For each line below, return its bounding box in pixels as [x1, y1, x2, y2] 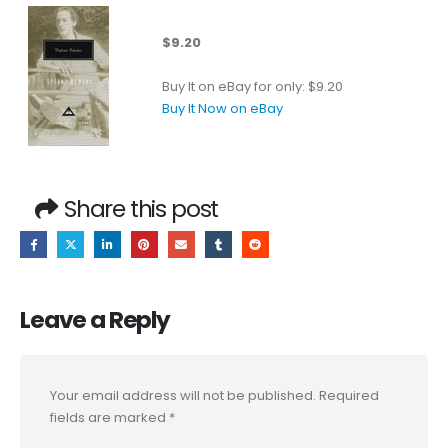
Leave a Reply [20, 304, 170, 336]
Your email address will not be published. [50, 386, 316, 405]
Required [319, 386, 379, 405]
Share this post [63, 191, 219, 225]
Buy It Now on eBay [162, 98, 283, 118]
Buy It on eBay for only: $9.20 [162, 76, 343, 96]
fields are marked [50, 408, 169, 427]
